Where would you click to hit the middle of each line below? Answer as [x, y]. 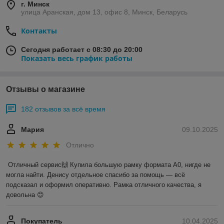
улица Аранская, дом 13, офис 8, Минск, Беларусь [104, 12]
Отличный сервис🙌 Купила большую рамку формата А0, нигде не [109, 165]
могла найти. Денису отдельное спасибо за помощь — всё [95, 175]
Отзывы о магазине [45, 89]
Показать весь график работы [77, 58]
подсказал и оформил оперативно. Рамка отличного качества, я [104, 185]
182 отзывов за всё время [63, 109]
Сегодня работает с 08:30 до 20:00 [82, 50]
